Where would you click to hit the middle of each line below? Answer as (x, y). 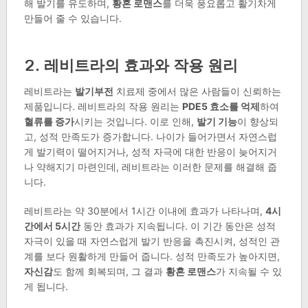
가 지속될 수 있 (249, 272)
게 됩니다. (46, 287)
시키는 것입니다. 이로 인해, (135, 122)
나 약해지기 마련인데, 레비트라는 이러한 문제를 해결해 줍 (150, 167)
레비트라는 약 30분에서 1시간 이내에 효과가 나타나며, (144, 211)
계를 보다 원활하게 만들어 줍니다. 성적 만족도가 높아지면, (152, 256)
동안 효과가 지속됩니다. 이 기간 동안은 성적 (178, 226)
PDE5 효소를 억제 (221, 107)
